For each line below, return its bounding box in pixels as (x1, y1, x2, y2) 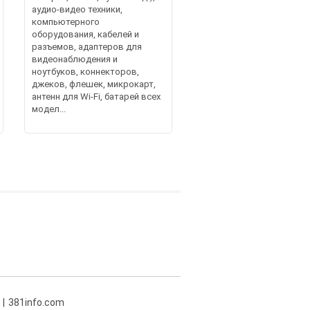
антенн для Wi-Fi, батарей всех (31, 91, 161, 102)
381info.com (8, 296, 64, 308)
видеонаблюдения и (31, 53, 118, 64)
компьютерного (31, 16, 100, 27)
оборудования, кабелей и (31, 28, 139, 39)
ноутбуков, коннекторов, (31, 66, 139, 77)
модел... (31, 103, 66, 114)
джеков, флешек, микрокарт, (31, 78, 156, 89)
